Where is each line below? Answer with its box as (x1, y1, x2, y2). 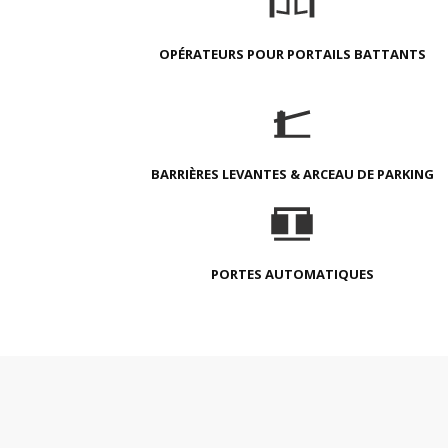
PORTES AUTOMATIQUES (210, 265, 374, 283)
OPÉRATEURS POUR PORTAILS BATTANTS (158, 45, 426, 63)
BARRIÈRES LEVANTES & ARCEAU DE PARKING (150, 165, 434, 183)
